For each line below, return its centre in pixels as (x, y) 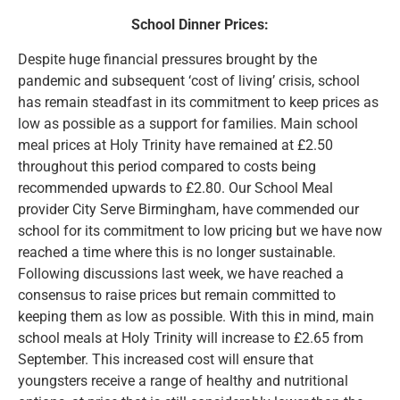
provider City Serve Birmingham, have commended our (188, 209)
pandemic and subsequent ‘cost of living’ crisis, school (189, 80)
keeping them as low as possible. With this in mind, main (196, 316)
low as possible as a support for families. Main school (188, 123)
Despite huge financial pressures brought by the (167, 59)
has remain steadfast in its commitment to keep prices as (198, 102)
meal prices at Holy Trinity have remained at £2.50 (175, 145)
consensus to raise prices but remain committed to (177, 295)
